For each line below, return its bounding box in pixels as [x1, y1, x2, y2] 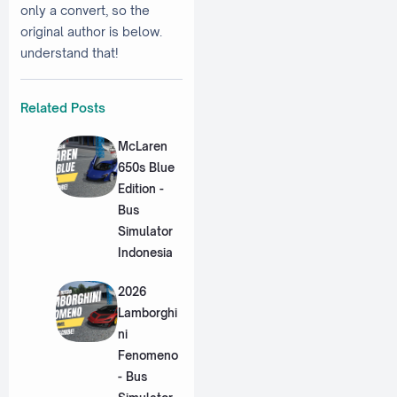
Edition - [117, 182, 164, 197]
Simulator [117, 224, 173, 239]
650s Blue [117, 160, 175, 175]
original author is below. [20, 23, 162, 39]
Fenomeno [117, 347, 178, 362]
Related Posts [20, 99, 105, 115]
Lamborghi [117, 305, 177, 320]
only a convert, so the [20, 2, 150, 18]
